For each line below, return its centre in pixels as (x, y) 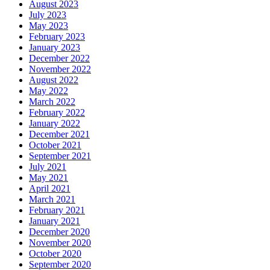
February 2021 (57, 210)
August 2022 (54, 80)
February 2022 (57, 112)
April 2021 (50, 188)
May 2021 (49, 177)
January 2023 (55, 47)
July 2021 (48, 166)
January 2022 (55, 123)
